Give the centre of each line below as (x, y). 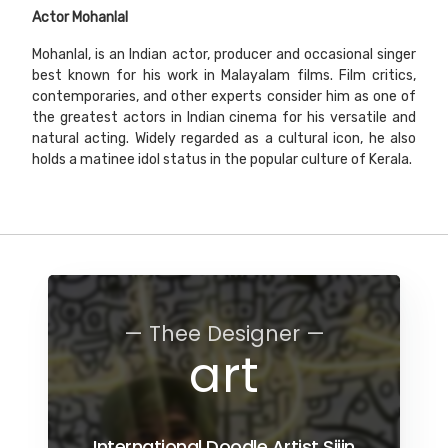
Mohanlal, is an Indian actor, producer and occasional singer (224, 55)
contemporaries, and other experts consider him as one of (224, 97)
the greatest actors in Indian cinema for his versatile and (224, 118)
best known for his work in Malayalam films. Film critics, (224, 76)
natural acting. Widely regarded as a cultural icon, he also (224, 139)
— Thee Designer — (224, 334)
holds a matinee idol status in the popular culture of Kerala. (222, 160)
